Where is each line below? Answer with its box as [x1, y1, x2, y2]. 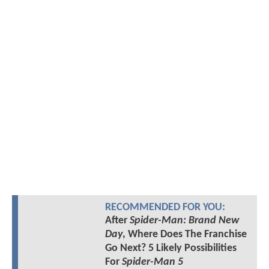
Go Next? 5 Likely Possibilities [104, 242, 237, 254]
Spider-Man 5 [121, 256, 183, 268]
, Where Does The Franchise [122, 228, 247, 240]
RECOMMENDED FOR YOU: [104, 202, 225, 213]
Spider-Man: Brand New [129, 214, 239, 226]
